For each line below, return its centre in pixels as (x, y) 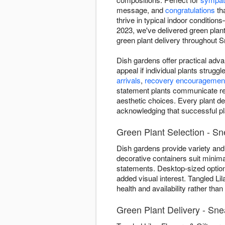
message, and (141, 10)
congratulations (190, 10)
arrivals (129, 80)
